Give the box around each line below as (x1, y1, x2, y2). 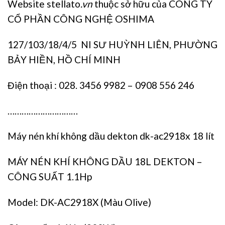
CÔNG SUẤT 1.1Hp (8, 171, 92, 183)
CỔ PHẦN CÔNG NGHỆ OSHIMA (8, 13, 154, 25)
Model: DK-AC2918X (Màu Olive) (8, 196, 151, 208)
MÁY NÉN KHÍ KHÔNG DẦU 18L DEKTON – (8, 156, 202, 168)
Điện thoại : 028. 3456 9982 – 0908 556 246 (8, 79, 194, 91)
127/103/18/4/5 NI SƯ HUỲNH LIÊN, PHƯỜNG (8, 39, 217, 51)
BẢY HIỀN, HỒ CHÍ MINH (8, 54, 121, 66)
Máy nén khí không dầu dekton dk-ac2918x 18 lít (8, 130, 214, 142)
